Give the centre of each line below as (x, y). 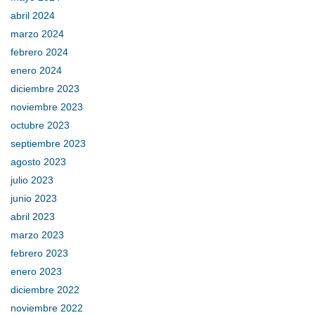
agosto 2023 (38, 162)
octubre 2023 (40, 126)
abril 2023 (33, 217)
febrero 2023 (39, 253)
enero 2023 (36, 272)
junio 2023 (34, 199)
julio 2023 (32, 180)
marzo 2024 (37, 34)
